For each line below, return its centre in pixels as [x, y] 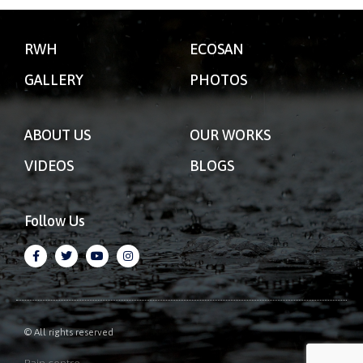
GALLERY [54, 80]
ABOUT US [58, 135]
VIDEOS [49, 166]
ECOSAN [216, 49]
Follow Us [55, 221]
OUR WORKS [230, 135]
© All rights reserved [69, 332]
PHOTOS [218, 80]
